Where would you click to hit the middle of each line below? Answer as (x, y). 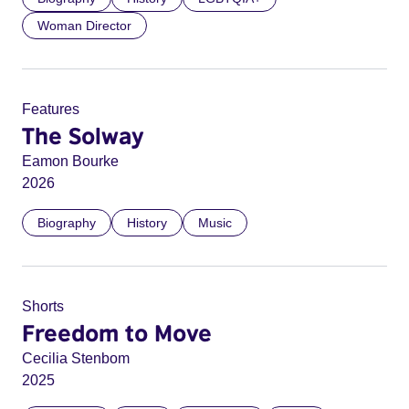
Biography (67, 223)
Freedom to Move (117, 332)
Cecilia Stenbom (76, 358)
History (147, 223)
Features (51, 109)
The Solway (83, 135)
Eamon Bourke (70, 161)
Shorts (43, 306)
